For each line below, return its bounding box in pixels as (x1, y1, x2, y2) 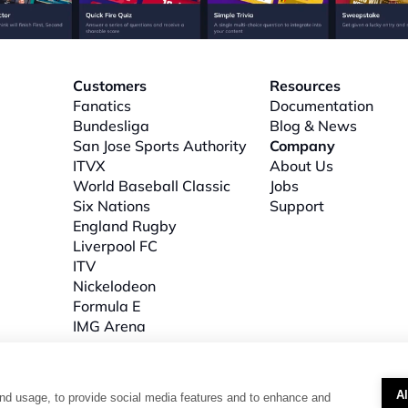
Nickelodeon (73, 277, 156, 295)
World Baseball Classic (73, 177, 230, 195)
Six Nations (73, 197, 150, 215)
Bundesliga (73, 117, 149, 135)
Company (270, 137, 335, 155)
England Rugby (73, 217, 177, 235)
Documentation (270, 97, 373, 115)
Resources (270, 76, 341, 95)
